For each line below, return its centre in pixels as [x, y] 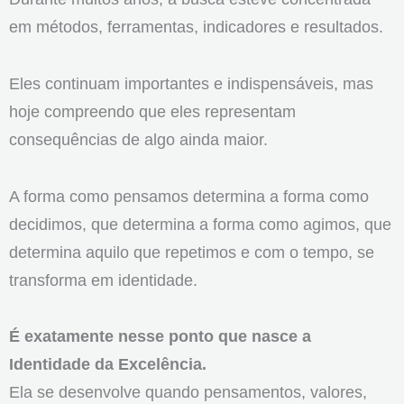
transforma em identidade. [103, 280]
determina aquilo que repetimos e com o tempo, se [192, 252]
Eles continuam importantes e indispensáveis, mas [191, 83]
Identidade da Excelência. [108, 364]
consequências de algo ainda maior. [138, 139]
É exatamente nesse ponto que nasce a [160, 336]
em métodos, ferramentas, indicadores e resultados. [196, 26]
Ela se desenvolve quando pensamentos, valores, [188, 392]
